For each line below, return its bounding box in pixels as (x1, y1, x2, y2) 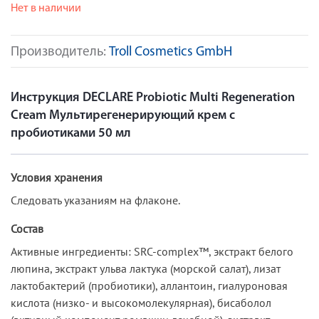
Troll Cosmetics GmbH (109, 46, 232, 59)
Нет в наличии (11, 3, 81, 14)
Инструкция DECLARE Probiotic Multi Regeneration (11, 90, 295, 105)
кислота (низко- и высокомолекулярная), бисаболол (11, 295, 271, 310)
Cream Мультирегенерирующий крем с (11, 108, 235, 122)
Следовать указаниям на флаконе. (11, 192, 180, 207)
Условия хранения (11, 169, 103, 184)
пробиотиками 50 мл (11, 126, 131, 140)
